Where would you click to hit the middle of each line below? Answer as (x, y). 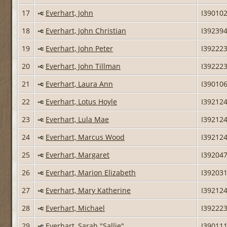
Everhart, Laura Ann (79, 84)
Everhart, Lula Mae (77, 119)
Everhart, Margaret (78, 155)
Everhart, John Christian (86, 30)
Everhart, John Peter (79, 48)
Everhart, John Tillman (83, 66)
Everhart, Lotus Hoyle (81, 101)
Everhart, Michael (75, 208)
